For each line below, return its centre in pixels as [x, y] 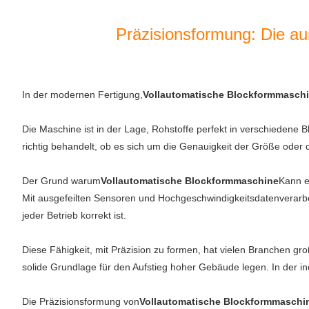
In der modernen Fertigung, [82, 94]
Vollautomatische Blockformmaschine [190, 181]
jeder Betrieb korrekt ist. [74, 215]
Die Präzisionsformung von [81, 301]
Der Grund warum [61, 181]
